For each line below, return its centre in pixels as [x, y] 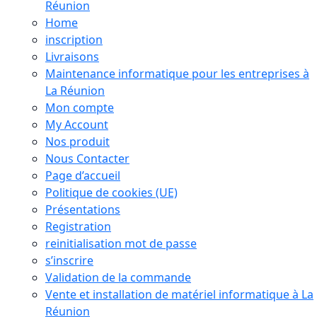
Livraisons [72, 56]
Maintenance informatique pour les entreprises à [177, 73]
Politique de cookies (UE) [111, 192]
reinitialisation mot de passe [121, 243]
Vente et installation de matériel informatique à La [179, 294]
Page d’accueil [83, 175]
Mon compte [80, 107]
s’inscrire [69, 260]
